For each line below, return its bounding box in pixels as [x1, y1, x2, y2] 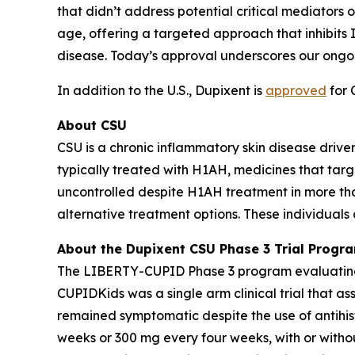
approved [265, 82, 326, 98]
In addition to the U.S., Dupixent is [57, 82, 265, 98]
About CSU [57, 116, 127, 133]
